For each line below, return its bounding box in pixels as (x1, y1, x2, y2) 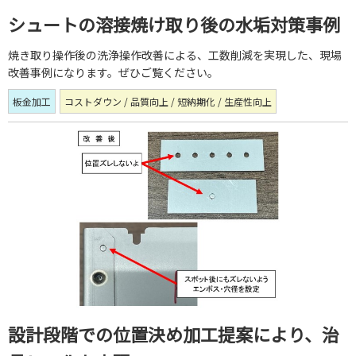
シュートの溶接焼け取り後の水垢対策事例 (8, 11, 340, 37)
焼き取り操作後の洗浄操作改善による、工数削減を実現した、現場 (8, 47, 342, 64)
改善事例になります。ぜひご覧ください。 (8, 64, 219, 81)
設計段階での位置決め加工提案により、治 (8, 321, 339, 347)
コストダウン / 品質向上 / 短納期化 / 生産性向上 (64, 95, 272, 109)
